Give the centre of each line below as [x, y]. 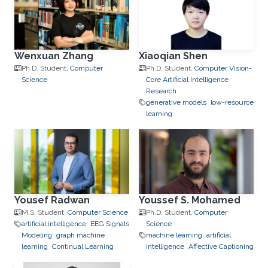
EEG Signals [110, 224]
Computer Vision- [223, 68]
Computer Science [98, 212]
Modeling [37, 235]
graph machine [80, 235]
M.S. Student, [45, 212]
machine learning [174, 235]
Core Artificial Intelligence [187, 80]
